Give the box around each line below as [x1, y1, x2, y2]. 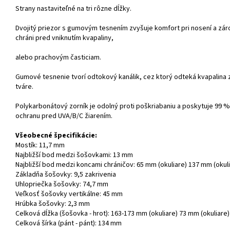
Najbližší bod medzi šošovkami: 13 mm [15, 150, 133, 161]
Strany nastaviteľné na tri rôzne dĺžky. [15, 4, 131, 14]
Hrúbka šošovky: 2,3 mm [15, 199, 90, 209]
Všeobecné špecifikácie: [15, 130, 97, 141]
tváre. [15, 82, 33, 92]
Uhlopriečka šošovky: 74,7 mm [15, 179, 108, 190]
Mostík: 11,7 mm [15, 140, 65, 151]
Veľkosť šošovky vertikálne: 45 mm [15, 189, 123, 200]
